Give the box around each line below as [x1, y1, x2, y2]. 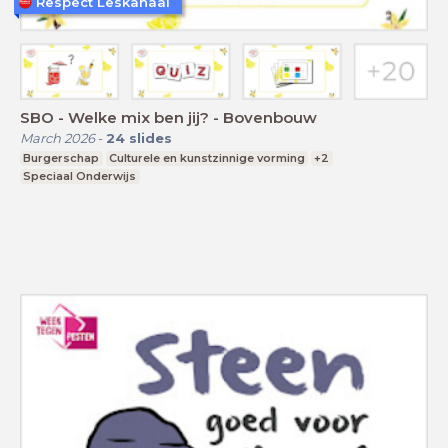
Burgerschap [23, 151, 100, 166]
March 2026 [20, 130, 95, 147]
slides [129, 130, 172, 147]
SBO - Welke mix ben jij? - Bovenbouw [20, 108, 317, 128]
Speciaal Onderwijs [23, 169, 137, 184]
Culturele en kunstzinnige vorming [108, 151, 305, 166]
